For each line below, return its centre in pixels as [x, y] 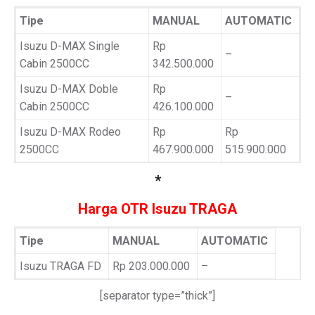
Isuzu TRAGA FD [60, 266]
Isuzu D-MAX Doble [69, 89]
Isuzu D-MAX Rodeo [70, 132]
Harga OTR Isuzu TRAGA [157, 209]
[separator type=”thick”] [157, 296]
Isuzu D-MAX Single [70, 46]
